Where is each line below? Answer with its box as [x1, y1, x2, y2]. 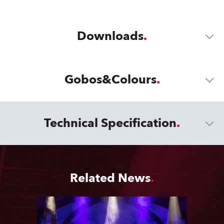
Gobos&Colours [64, 71, 156, 88]
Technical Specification [44, 115, 176, 131]
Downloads [77, 28, 143, 44]
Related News [70, 170, 150, 186]
